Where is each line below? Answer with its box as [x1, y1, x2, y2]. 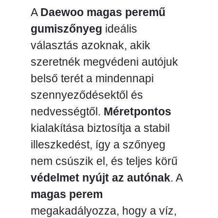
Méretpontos [103, 105, 171, 118]
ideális [102, 22, 137, 35]
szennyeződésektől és [30, 88, 143, 101]
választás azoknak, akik [30, 38, 150, 52]
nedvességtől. [30, 105, 104, 118]
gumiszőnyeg [30, 22, 102, 35]
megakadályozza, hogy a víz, [30, 204, 177, 217]
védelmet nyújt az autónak [30, 171, 170, 184]
